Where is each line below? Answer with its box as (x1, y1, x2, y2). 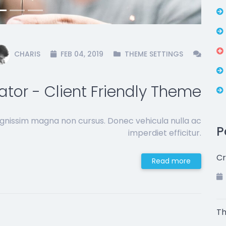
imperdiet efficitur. (128, 127, 201, 139)
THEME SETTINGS (125, 48, 183, 59)
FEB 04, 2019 (59, 48, 103, 59)
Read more (152, 156, 191, 166)
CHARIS (14, 48, 40, 59)
